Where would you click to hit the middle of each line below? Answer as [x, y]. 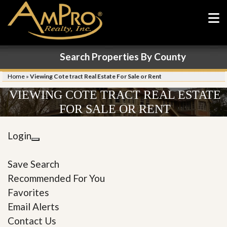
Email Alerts [33, 206]
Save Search [33, 164]
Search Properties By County [123, 56]
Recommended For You [56, 178]
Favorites [28, 192]
